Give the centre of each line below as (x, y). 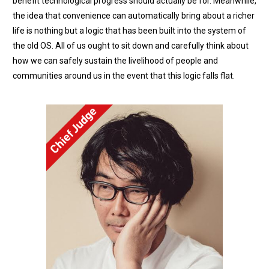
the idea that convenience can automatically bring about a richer (134, 15)
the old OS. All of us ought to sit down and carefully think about (131, 45)
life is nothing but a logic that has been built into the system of (129, 30)
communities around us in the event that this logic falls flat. (124, 75)
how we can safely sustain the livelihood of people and (115, 60)
